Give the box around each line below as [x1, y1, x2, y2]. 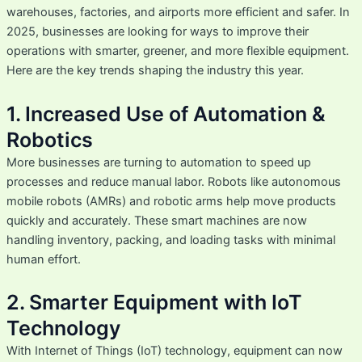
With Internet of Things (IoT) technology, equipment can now [6, 343, 343, 359]
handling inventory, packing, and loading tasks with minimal [6, 232, 335, 247]
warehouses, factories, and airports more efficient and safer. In [6, 5, 350, 20]
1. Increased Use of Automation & [6, 101, 326, 126]
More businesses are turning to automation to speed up [6, 154, 311, 170]
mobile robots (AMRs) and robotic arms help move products [6, 193, 336, 208]
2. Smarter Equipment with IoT [6, 290, 302, 315]
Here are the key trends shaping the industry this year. [6, 63, 304, 78]
